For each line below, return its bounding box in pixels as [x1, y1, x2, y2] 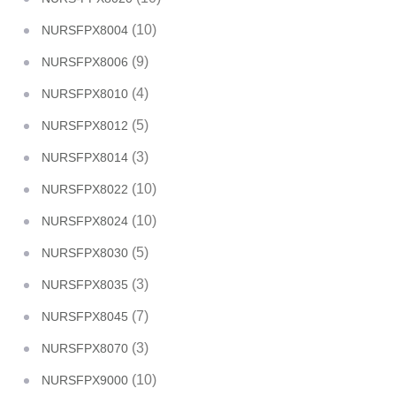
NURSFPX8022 [42, 182, 128, 196]
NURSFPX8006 [42, 55, 128, 69]
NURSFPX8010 [42, 87, 128, 101]
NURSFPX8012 [42, 118, 128, 133]
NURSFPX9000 [42, 373, 128, 387]
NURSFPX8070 [42, 341, 128, 355]
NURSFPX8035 [42, 278, 128, 292]
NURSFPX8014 [42, 150, 128, 164]
